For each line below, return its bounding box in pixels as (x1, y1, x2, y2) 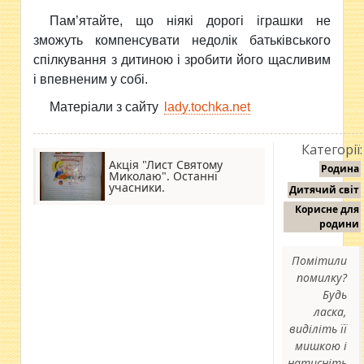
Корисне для (295, 202, 360, 216)
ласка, (314, 304, 348, 319)
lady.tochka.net (164, 100, 251, 114)
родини (319, 217, 360, 231)
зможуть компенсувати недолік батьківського (33, 33, 331, 47)
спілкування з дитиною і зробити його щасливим (33, 53, 331, 67)
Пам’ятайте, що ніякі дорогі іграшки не (50, 14, 331, 28)
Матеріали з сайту (50, 100, 162, 114)
